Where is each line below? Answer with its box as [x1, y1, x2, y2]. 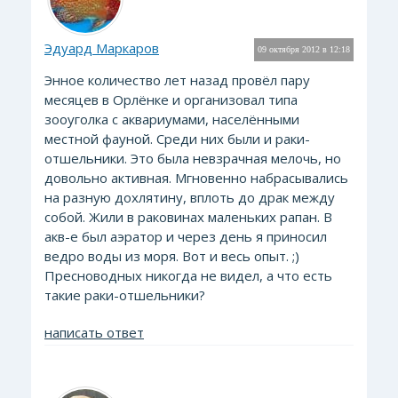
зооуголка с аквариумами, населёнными [44, 110, 299, 128]
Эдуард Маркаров [44, 39, 159, 57]
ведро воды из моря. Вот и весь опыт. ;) [44, 247, 299, 265]
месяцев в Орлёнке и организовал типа [44, 91, 298, 108]
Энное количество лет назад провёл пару [44, 71, 310, 89]
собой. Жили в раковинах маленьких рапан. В [44, 208, 332, 226]
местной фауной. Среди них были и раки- [44, 130, 310, 147]
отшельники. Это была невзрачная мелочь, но [44, 149, 341, 167]
